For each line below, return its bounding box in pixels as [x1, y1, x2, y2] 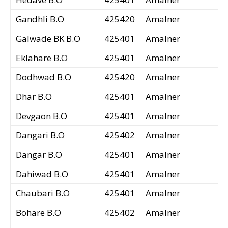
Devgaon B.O [16, 110, 67, 122]
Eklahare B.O [16, 52, 68, 64]
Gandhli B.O [16, 13, 64, 25]
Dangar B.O [16, 149, 62, 161]
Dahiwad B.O [16, 168, 68, 180]
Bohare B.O [16, 207, 61, 219]
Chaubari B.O [16, 187, 70, 199]
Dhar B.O [16, 91, 52, 103]
